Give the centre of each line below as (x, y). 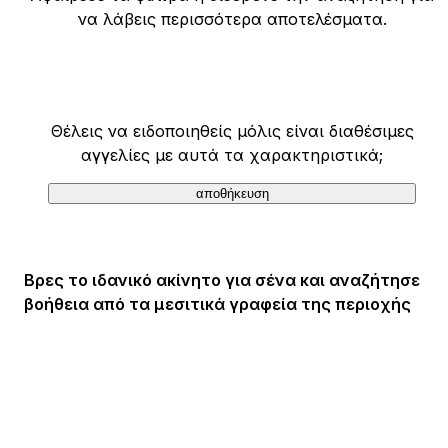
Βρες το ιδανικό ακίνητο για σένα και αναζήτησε (222, 280)
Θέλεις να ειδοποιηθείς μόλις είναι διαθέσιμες (232, 131)
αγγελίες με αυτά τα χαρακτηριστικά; (232, 155)
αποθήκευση (232, 193)
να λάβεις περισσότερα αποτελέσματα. (232, 19)
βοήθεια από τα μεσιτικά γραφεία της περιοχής (217, 304)
